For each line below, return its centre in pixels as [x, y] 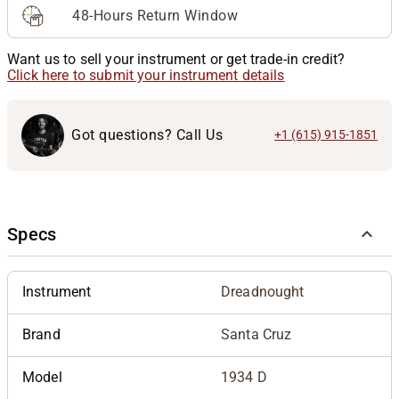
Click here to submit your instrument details [146, 75]
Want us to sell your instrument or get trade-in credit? [176, 59]
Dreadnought [263, 291]
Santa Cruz [256, 334]
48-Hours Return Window [155, 15]
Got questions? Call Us [147, 134]
